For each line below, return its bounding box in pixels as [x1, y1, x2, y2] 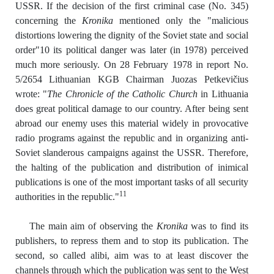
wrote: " [15, 88, 48, 99]
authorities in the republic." [15, 191, 119, 202]
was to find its [187, 220, 248, 231]
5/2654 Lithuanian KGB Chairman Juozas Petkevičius [15, 73, 248, 84]
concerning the [15, 15, 83, 26]
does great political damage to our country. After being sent [15, 103, 248, 114]
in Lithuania [197, 88, 248, 99]
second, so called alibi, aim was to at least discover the [15, 250, 248, 261]
